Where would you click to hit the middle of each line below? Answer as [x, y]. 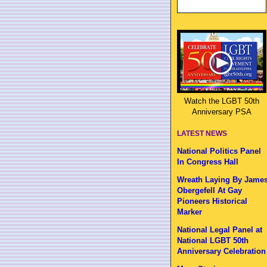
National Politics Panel [219, 151]
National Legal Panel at [220, 230]
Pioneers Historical [212, 201]
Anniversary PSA [221, 112]
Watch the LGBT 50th [221, 101]
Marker [190, 212]
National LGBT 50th [213, 240]
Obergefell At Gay [209, 190]
